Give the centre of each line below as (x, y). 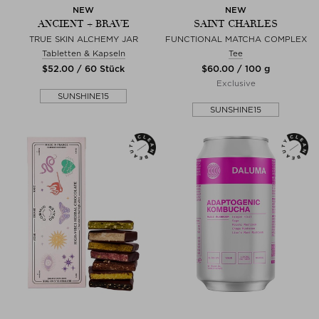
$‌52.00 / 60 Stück (83, 68)
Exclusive (236, 83)
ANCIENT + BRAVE (83, 23)
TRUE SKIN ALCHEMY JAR (83, 39)
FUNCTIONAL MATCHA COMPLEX (236, 39)
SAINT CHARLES (236, 23)
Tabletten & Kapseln (83, 53)
